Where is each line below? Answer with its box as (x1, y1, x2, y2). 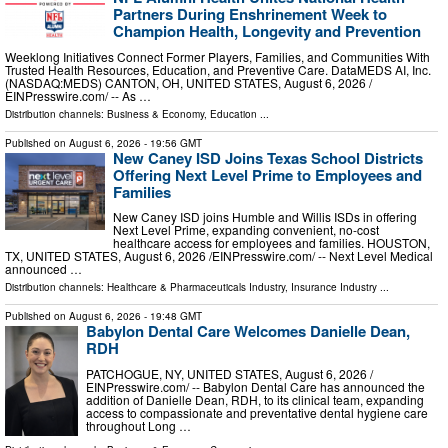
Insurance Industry (291, 280, 377, 295)
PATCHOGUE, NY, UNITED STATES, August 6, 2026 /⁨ (86, 364, 373, 382)
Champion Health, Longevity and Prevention (113, 20, 421, 43)
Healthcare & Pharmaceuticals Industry (107, 280, 285, 295)
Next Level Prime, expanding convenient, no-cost (113, 221, 379, 239)
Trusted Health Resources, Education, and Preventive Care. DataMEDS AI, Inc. (5, 60, 431, 78)
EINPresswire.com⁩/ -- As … (5, 86, 151, 104)
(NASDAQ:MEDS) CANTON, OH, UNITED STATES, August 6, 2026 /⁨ (5, 73, 372, 91)
